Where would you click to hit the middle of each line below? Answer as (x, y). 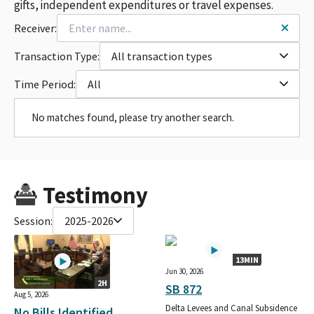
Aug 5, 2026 (31, 294)
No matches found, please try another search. (133, 117)
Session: (33, 220)
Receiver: (35, 28)
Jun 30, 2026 (184, 271)
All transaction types (162, 56)
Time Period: (45, 84)
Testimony (95, 195)
